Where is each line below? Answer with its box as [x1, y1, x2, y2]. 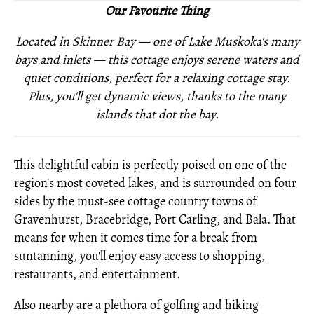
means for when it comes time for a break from [14, 229, 257, 246]
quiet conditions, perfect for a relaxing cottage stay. [24, 69, 290, 86]
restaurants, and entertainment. [14, 266, 180, 282]
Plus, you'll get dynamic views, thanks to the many [28, 88, 286, 104]
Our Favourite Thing [105, 2, 209, 19]
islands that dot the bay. [95, 106, 219, 123]
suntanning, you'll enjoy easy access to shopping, [14, 247, 265, 264]
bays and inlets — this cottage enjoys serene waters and [15, 51, 299, 68]
